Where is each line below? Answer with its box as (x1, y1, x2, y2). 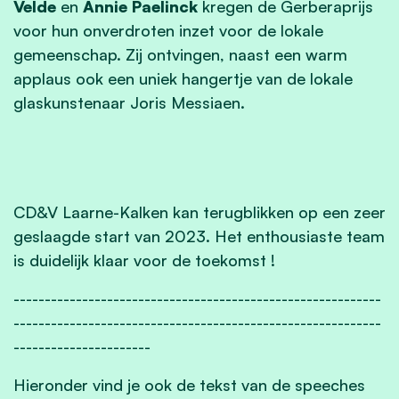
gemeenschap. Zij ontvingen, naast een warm (13, 45, 347, 65)
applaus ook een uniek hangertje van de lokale (13, 69, 353, 89)
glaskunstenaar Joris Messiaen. (13, 93, 245, 113)
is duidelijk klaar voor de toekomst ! (13, 250, 275, 271)
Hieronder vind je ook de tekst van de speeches (13, 375, 365, 395)
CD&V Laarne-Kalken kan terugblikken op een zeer (13, 202, 386, 223)
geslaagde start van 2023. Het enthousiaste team (13, 226, 385, 247)
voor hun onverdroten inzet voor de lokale (13, 20, 323, 41)
